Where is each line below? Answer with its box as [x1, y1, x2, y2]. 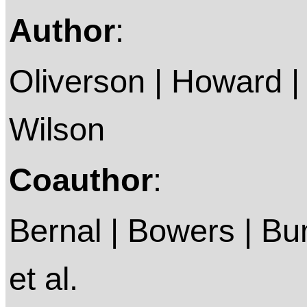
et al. [9, 260, 78, 297]
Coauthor [9, 162, 153, 199]
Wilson [9, 111, 105, 148]
